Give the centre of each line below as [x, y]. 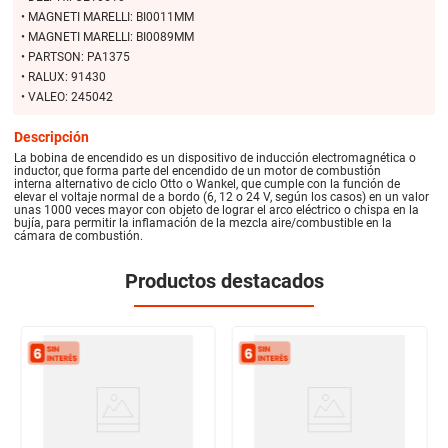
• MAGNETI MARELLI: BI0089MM [107, 37]
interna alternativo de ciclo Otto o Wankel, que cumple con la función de [207, 183]
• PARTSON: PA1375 [75, 57]
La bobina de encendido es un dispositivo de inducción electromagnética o [215, 157]
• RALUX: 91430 [63, 77]
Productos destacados [224, 280]
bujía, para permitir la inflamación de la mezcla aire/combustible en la [203, 222]
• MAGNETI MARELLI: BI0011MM [107, 17]
